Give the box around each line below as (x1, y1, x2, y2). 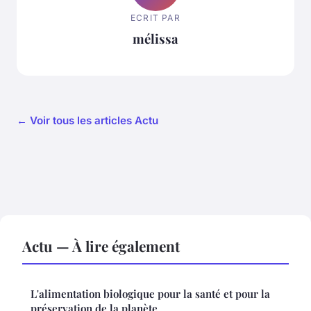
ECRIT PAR (131, 12, 180, 24)
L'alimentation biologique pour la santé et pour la (31, 287, 270, 301)
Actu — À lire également (22, 236, 180, 256)
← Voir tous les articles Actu (17, 114, 158, 128)
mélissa (133, 30, 178, 48)
